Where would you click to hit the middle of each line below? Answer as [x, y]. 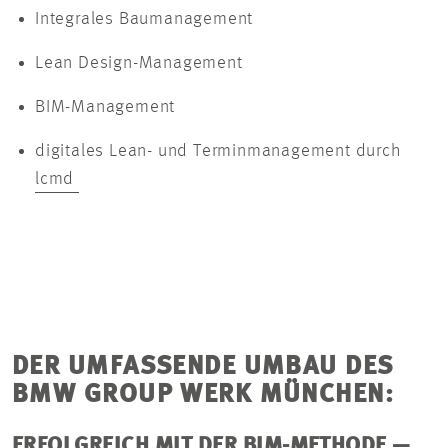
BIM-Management [107, 107]
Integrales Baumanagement [146, 19]
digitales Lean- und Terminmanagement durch [218, 151]
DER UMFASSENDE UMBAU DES [203, 367]
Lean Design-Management [141, 63]
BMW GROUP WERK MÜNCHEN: [203, 395]
